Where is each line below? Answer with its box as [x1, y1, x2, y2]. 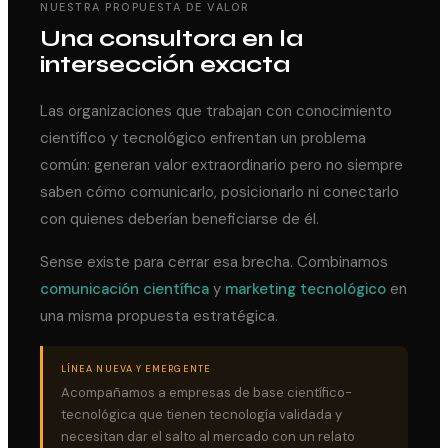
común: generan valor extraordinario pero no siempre [40, 154, 403, 175]
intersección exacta [40, 50, 290, 78]
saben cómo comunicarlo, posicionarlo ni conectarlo [40, 181, 399, 202]
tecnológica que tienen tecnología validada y [61, 405, 342, 423]
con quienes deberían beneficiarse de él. [40, 208, 319, 229]
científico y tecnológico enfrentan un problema [40, 127, 366, 148]
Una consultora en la [40, 24, 303, 52]
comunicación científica [40, 278, 209, 299]
